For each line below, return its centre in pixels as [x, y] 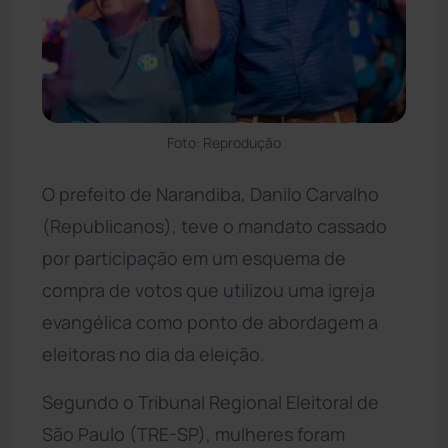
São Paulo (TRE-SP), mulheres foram [193, 433]
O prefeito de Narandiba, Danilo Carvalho [210, 193]
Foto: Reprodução [224, 142]
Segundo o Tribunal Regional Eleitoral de [210, 401]
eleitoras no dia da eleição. [153, 353]
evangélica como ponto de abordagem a [210, 321]
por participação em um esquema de [194, 257]
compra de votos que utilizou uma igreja [208, 289]
